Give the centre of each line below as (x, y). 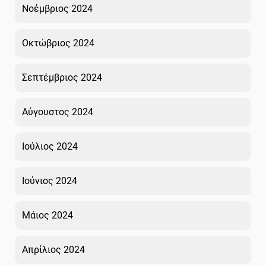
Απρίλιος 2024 (53, 249)
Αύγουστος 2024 (58, 112)
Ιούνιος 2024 (50, 180)
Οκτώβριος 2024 (58, 43)
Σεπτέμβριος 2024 (62, 77)
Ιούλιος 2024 (50, 146)
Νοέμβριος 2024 (57, 8)
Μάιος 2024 (47, 215)
